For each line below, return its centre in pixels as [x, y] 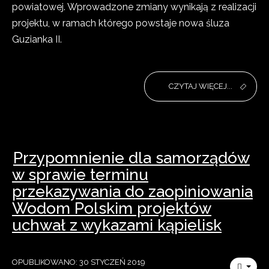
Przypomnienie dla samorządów [131, 158]
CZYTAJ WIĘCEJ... [201, 86]
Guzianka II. [37, 39]
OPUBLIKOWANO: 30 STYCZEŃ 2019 [79, 262]
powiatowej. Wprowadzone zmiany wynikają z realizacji [134, 7]
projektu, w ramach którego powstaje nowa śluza [121, 23]
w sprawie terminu [80, 175]
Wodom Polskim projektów [112, 208]
